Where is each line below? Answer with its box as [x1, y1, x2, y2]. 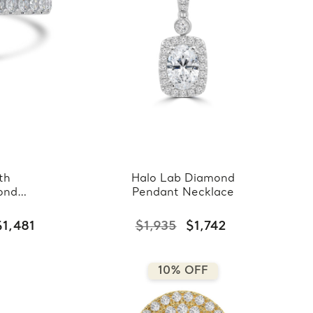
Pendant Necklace [132, 186, 235, 199]
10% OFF [158, 264, 209, 277]
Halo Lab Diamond [131, 172, 235, 185]
